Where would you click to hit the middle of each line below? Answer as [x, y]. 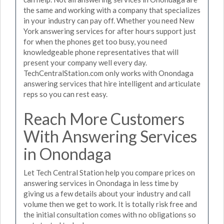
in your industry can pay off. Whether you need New [109, 20]
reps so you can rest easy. [65, 94]
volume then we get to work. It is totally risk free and [110, 204]
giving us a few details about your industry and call [107, 193]
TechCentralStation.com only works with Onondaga [108, 73]
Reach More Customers [104, 118]
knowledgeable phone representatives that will [101, 52]
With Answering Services [110, 136]
